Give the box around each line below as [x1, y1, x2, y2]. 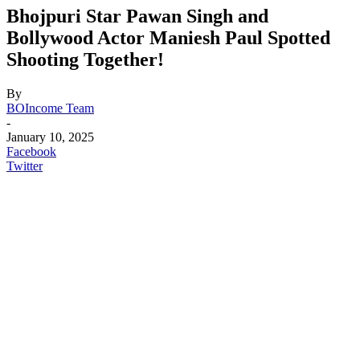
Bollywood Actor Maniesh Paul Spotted [6, 27, 330, 48]
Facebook [6, 144, 56, 158]
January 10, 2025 [6, 129, 94, 144]
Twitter [6, 158, 43, 173]
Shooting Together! [6, 48, 164, 70]
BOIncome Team [6, 100, 94, 115]
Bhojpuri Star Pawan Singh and [6, 5, 268, 27]
